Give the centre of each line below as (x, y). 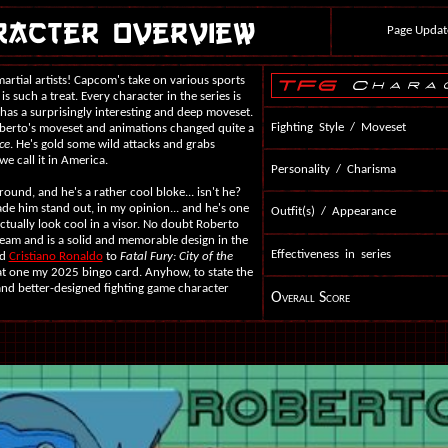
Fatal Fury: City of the (176, 256)
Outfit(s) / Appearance (333, 211)
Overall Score (310, 298)
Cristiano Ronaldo (55, 256)
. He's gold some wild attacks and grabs (112, 144)
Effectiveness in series (330, 254)
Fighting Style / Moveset (338, 127)
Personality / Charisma (333, 169)
